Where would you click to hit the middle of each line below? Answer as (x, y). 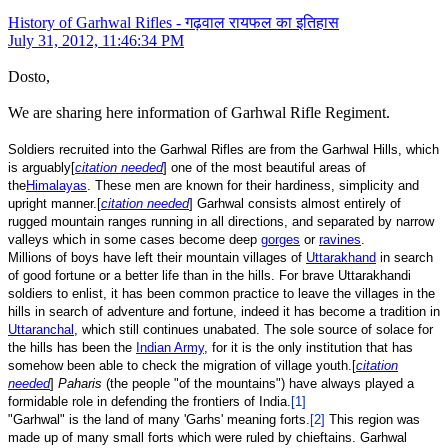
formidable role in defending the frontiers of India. (149, 402)
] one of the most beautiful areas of (264, 168)
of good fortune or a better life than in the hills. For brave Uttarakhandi (209, 276)
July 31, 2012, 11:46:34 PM (96, 41)
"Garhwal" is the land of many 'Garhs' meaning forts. (159, 420)
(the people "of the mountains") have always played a (258, 384)
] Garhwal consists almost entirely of (295, 204)
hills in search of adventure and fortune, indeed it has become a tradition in (224, 312)
